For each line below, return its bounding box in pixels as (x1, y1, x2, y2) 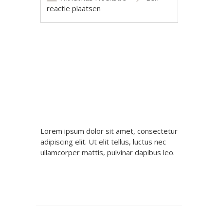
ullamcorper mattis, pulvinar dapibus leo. (40, 147, 175, 157)
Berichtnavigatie (36, 43, 135, 61)
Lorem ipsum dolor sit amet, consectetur (40, 126, 178, 136)
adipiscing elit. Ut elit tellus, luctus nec (40, 136, 166, 146)
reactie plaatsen (47, 3, 101, 13)
